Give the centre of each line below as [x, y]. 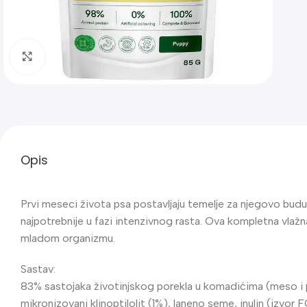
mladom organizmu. [68, 238]
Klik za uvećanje [83, 56]
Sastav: [38, 269]
